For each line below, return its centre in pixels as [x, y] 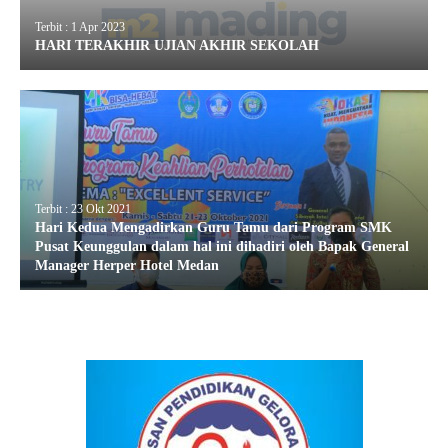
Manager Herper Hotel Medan [127, 265]
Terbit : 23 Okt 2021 [83, 209]
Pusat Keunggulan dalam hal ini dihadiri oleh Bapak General [222, 246]
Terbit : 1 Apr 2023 [80, 27]
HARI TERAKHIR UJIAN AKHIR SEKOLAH [177, 45]
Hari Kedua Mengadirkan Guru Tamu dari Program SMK [213, 227]
